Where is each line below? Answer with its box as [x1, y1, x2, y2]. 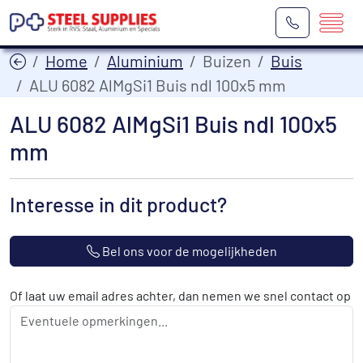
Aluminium [107, 51, 183, 70]
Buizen [203, 51, 251, 70]
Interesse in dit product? [10, 192, 227, 216]
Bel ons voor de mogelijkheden [99, 243, 277, 258]
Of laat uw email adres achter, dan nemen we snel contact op [10, 288, 351, 303]
